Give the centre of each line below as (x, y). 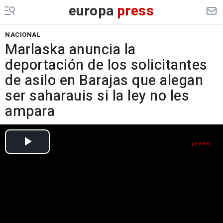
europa (91, 11)
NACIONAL (23, 35)
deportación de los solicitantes (106, 65)
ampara (30, 111)
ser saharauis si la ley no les (97, 96)
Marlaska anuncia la (70, 50)
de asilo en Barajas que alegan (104, 81)
